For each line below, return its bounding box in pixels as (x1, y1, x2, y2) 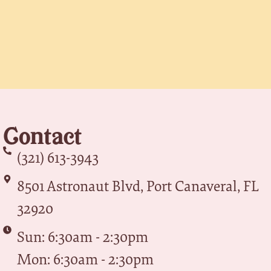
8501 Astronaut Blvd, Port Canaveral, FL (16, 175, 259, 195)
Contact (3, 120, 82, 151)
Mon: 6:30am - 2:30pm (16, 249, 154, 269)
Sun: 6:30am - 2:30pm (16, 226, 148, 246)
